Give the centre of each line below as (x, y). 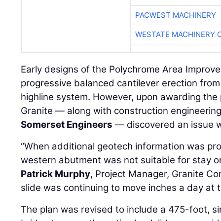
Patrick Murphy (56, 174)
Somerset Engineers (67, 125)
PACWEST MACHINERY (175, 15)
